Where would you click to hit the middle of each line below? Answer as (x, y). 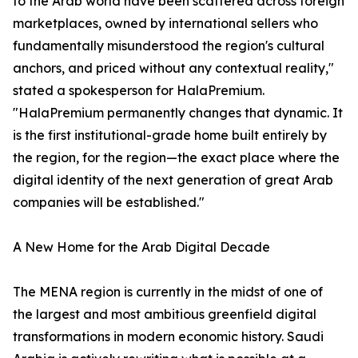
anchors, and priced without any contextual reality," (173, 68)
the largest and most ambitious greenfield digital (165, 314)
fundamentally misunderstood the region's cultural (169, 46)
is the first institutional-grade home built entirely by (170, 135)
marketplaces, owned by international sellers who (165, 24)
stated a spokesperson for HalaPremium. (139, 91)
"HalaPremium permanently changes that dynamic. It (178, 113)
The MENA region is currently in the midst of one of (168, 292)
